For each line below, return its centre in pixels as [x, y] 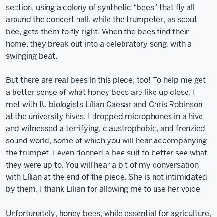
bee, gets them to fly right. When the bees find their [97, 32]
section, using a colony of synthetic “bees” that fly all [100, 8]
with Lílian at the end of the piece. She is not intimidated [107, 177]
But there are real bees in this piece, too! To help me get [106, 80]
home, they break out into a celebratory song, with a [99, 44]
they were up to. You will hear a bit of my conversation [102, 165]
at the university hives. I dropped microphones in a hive [104, 116]
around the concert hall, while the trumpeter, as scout [101, 20]
